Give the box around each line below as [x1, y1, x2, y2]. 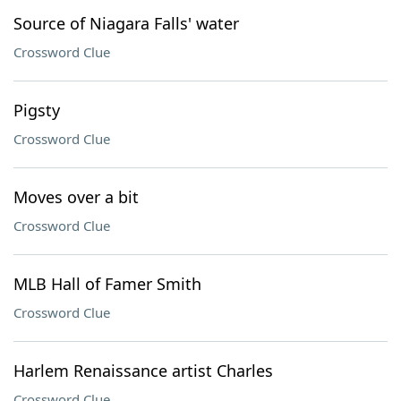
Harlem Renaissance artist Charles [13, 360, 273, 381]
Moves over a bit [13, 186, 139, 208]
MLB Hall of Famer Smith [13, 273, 201, 294]
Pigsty [13, 99, 60, 121]
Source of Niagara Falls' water [13, 13, 239, 34]
